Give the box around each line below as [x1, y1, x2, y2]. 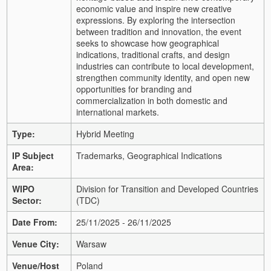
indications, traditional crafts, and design [76, 48, 230, 60]
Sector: [12, 194, 42, 206]
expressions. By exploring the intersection [76, 13, 235, 26]
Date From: [12, 215, 57, 228]
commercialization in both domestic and [76, 94, 227, 106]
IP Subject [12, 149, 54, 162]
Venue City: [12, 237, 59, 250]
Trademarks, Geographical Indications [76, 149, 222, 162]
